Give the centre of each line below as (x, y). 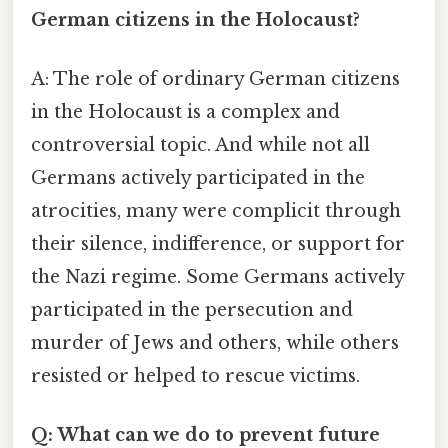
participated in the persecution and (192, 309)
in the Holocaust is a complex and (185, 111)
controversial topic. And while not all (200, 144)
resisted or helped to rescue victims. (195, 375)
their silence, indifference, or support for (218, 243)
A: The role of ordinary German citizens (215, 78)
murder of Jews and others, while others (215, 342)
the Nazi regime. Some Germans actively (217, 276)
